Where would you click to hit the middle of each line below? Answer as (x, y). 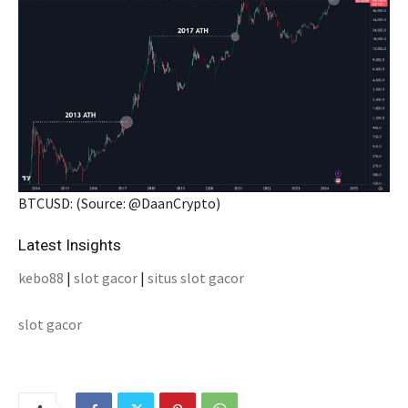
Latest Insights (70, 245)
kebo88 (41, 277)
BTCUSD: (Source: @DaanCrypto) (119, 203)
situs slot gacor (196, 277)
